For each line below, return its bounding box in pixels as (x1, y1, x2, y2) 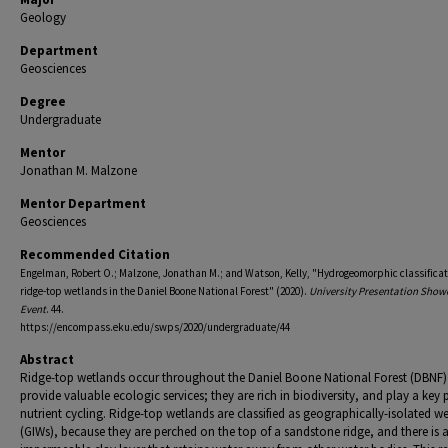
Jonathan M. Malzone (20, 162, 137, 179)
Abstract (20, 351, 74, 368)
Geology (20, 9, 66, 26)
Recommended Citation (20, 246, 170, 263)
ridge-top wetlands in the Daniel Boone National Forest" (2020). (20, 284, 309, 298)
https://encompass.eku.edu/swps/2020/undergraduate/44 (20, 320, 290, 334)
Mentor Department (20, 195, 146, 212)
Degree (20, 93, 66, 110)
